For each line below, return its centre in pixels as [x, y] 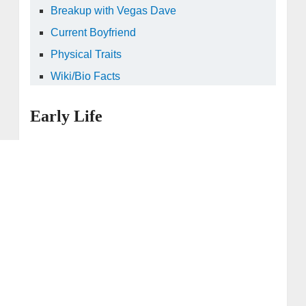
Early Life [66, 116]
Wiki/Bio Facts [86, 76]
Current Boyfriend [94, 32]
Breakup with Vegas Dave [114, 10]
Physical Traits [86, 54]
